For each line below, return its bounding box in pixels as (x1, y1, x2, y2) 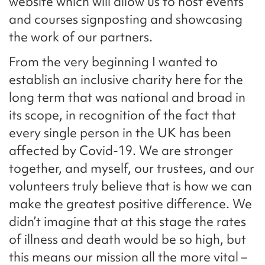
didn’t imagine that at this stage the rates (9, 213, 246, 231)
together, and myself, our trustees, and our (9, 160, 254, 177)
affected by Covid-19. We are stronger (9, 142, 233, 160)
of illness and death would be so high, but (9, 231, 246, 248)
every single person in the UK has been (9, 124, 231, 142)
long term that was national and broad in (9, 89, 245, 106)
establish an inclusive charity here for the (9, 71, 243, 89)
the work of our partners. (9, 28, 153, 46)
